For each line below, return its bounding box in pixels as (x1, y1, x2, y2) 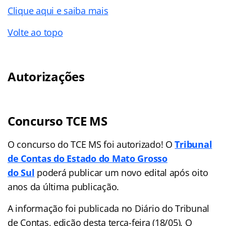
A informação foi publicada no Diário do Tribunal (8, 202, 210, 214)
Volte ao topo (8, 26, 63, 38)
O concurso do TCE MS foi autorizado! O (8, 138, 175, 150)
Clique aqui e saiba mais (8, 4, 108, 17)
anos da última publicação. (8, 180, 119, 193)
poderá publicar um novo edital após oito (34, 166, 208, 179)
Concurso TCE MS (8, 112, 107, 129)
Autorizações (8, 68, 85, 85)
